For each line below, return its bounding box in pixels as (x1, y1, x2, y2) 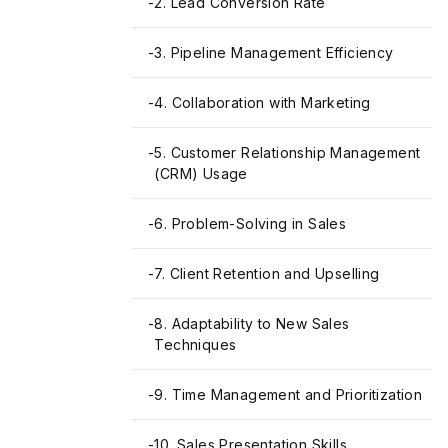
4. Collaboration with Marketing (154, 94, 371, 112)
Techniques (154, 336, 237, 354)
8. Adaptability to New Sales (154, 315, 350, 333)
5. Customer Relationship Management (154, 144, 421, 162)
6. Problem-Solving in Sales (154, 215, 347, 233)
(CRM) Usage (154, 165, 248, 183)
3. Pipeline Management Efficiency (154, 44, 394, 62)
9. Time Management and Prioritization (154, 386, 423, 404)
